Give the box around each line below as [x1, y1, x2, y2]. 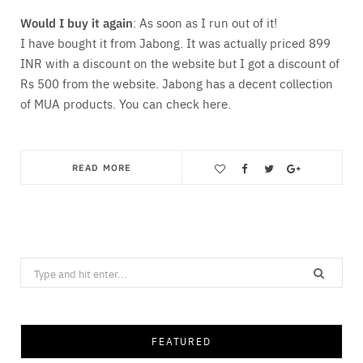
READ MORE [72, 160, 131, 174]
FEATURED [152, 335, 211, 348]
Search [19, 259, 54, 276]
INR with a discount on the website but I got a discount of [20, 54, 340, 72]
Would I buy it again [20, 14, 133, 32]
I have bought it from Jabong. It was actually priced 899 [20, 34, 331, 52]
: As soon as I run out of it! [133, 14, 277, 32]
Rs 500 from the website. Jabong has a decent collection [20, 75, 333, 92]
